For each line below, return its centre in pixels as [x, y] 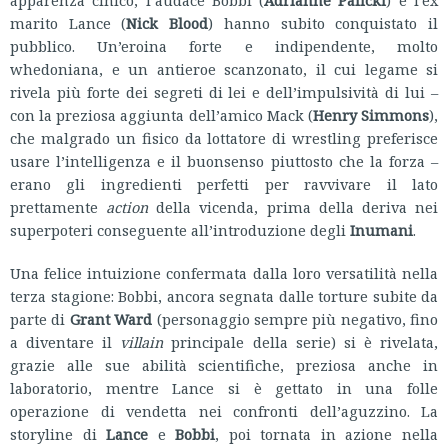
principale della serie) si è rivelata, [301, 342]
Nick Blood [167, 23]
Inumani [381, 230]
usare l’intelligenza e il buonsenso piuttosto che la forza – [224, 161]
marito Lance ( [68, 23]
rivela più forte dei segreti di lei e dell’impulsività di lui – [224, 92]
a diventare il [65, 342]
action [127, 207]
